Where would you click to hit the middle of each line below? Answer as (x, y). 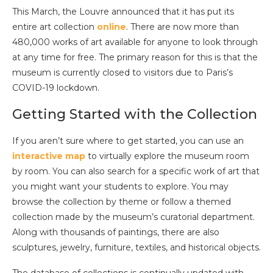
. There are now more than (183, 27)
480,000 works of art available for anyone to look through (135, 42)
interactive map (49, 156)
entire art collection (55, 27)
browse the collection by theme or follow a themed (122, 202)
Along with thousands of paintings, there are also (116, 232)
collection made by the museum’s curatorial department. (133, 217)
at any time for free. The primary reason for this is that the (135, 58)
